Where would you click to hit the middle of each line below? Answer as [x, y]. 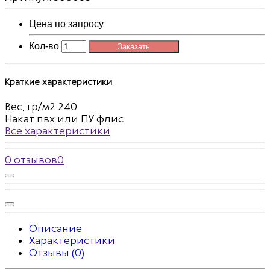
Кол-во [44, 46]
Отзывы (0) [57, 253]
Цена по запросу [66, 24]
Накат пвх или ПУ [49, 119]
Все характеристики [58, 131]
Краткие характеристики [58, 82]
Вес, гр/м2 [30, 107]
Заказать [134, 46]
